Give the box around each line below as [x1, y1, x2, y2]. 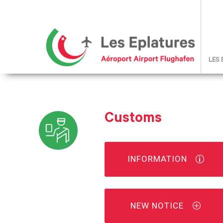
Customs [105, 111, 162, 128]
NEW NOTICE [130, 200, 184, 211]
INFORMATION [127, 154, 187, 164]
